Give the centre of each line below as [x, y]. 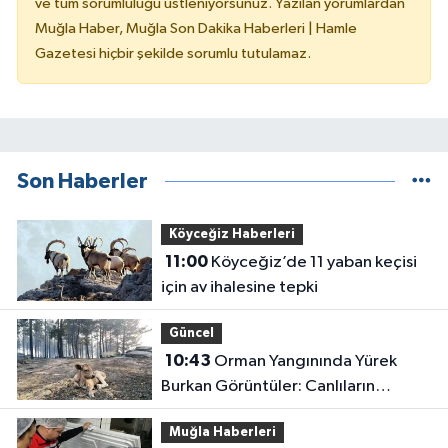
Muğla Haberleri [222, 432]
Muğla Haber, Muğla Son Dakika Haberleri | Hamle [196, 29]
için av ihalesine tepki [239, 288]
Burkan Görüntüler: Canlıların [267, 387]
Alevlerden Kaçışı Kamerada [265, 412]
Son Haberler [82, 182]
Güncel [191, 333]
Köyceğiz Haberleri [231, 234]
